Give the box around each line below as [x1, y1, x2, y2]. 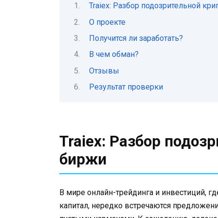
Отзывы [89, 66, 119, 75]
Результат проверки [89, 82, 163, 92]
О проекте [89, 17, 126, 27]
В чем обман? [89, 50, 139, 59]
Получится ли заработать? [89, 33, 183, 43]
